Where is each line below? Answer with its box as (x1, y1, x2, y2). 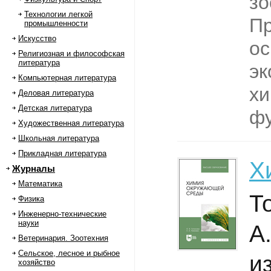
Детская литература (18, 103, 92, 113)
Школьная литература (18, 134, 99, 143)
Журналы (12, 163, 55, 174)
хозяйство (18, 258, 55, 267)
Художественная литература (18, 119, 124, 128)
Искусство (18, 34, 56, 43)
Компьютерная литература (18, 73, 116, 82)
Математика (18, 179, 62, 188)
